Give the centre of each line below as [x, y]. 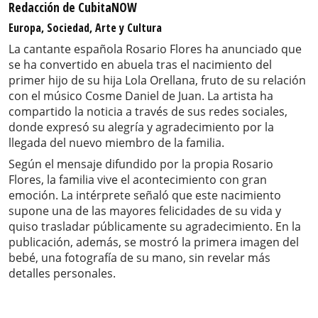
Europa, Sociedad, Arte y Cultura [85, 28]
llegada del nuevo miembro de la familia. [116, 143]
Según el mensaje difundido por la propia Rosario [141, 164]
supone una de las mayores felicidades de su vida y [145, 211]
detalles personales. [62, 274]
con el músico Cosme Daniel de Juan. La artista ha [141, 96]
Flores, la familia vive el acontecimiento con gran [138, 180]
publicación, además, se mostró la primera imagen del [154, 242]
